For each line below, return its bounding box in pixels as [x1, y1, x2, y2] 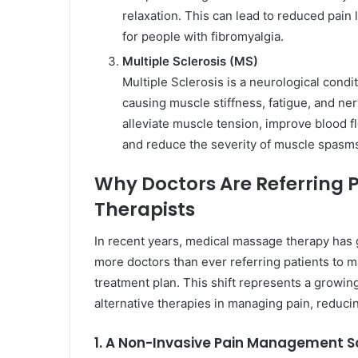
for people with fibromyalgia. [122, 28, 284, 44]
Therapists [94, 196, 195, 222]
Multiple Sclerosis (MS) [122, 53, 258, 69]
